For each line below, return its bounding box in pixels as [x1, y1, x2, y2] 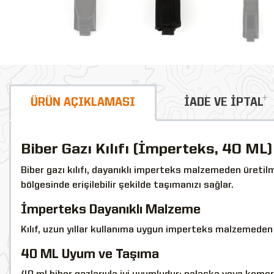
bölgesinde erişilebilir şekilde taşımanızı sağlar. [21, 180, 234, 190]
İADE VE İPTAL [184, 96, 264, 109]
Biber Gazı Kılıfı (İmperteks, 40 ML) [21, 141, 272, 157]
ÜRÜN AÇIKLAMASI [31, 96, 135, 109]
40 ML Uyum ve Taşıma [21, 248, 159, 261]
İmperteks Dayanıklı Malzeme [21, 203, 201, 217]
